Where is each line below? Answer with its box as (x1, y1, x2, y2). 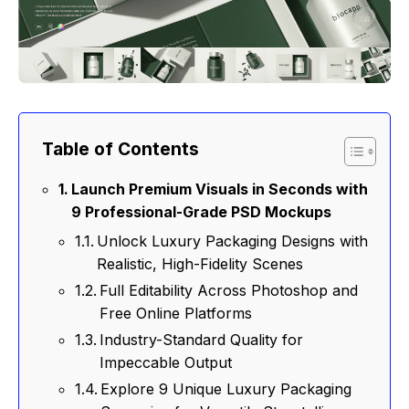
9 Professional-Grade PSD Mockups (71, 202, 332, 221)
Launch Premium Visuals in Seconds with (71, 179, 369, 198)
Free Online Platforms (100, 303, 253, 322)
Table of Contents (42, 138, 199, 161)
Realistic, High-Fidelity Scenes (97, 254, 304, 273)
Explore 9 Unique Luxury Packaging (100, 379, 352, 398)
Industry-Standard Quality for (100, 330, 304, 349)
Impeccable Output (100, 352, 233, 372)
